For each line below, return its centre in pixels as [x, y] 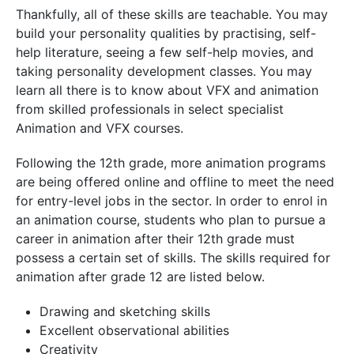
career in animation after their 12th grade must [155, 239]
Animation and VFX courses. [100, 128]
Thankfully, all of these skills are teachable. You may [172, 14]
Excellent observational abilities [134, 330]
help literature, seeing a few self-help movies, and [165, 52]
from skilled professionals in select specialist [150, 109]
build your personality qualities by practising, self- [166, 33]
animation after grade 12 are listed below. [140, 277]
